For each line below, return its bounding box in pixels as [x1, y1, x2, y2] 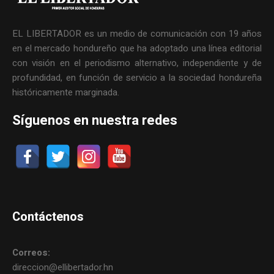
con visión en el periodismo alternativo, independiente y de [12, 56, 262, 70]
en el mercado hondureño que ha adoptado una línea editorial [12, 42, 262, 56]
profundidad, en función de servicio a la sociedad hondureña [12, 71, 262, 85]
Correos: [12, 246, 51, 260]
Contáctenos [12, 208, 84, 226]
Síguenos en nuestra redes [12, 111, 178, 131]
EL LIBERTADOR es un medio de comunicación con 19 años [12, 27, 262, 41]
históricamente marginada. [12, 86, 120, 100]
